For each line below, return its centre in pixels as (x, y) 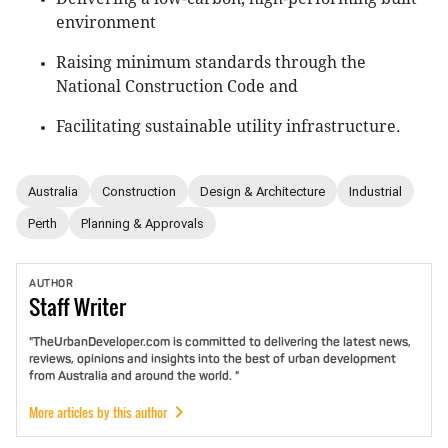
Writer (100, 306)
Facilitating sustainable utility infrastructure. (228, 127)
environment (106, 23)
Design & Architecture (262, 191)
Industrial (375, 191)
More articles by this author (98, 412)
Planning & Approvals (142, 223)
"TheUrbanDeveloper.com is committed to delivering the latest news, (220, 342)
